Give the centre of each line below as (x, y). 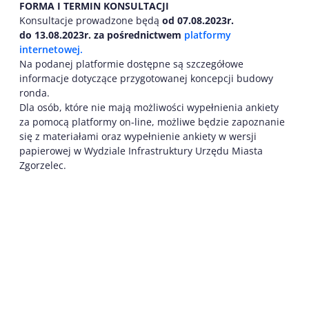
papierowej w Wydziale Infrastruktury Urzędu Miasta (141, 150)
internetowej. (51, 49)
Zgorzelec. (43, 165)
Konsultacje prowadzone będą (91, 20)
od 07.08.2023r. (198, 20)
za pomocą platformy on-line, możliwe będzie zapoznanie (152, 121)
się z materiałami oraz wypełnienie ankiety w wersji (138, 136)
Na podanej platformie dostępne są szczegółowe (131, 63)
